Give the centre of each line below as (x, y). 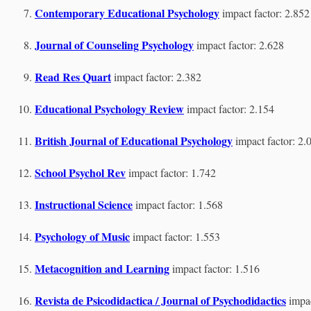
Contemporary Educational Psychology (127, 13)
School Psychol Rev (80, 173)
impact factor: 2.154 (230, 109)
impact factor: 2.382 (158, 77)
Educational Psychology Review (109, 109)
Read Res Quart (73, 77)
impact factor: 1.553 (176, 236)
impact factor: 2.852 (266, 13)
